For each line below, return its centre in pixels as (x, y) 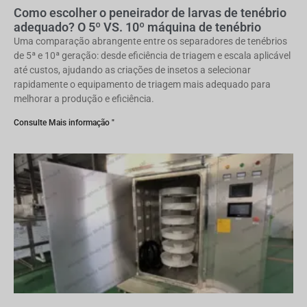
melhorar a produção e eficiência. (84, 99)
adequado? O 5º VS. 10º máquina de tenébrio (137, 27)
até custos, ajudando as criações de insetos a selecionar (132, 70)
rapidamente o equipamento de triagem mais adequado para (142, 84)
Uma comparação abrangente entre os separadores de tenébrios (150, 41)
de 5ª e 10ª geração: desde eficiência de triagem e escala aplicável (152, 56)
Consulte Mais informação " (64, 123)
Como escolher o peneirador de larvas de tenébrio (150, 13)
